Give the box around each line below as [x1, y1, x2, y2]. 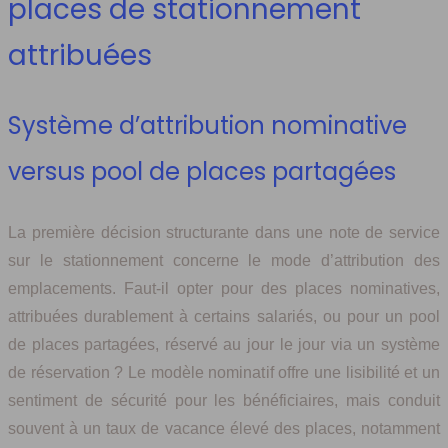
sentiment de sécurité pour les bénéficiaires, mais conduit [8, 391, 440, 409]
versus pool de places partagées [8, 154, 396, 188]
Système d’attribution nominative [8, 108, 407, 142]
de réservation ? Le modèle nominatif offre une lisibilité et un [8, 363, 440, 381]
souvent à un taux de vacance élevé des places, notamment [8, 419, 440, 437]
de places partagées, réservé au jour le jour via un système [8, 335, 440, 353]
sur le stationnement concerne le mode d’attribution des [8, 251, 440, 269]
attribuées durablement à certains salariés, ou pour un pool [8, 307, 440, 325]
